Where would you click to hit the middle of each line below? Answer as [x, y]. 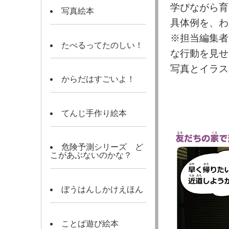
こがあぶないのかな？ [91, 155]
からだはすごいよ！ [98, 79]
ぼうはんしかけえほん [102, 189]
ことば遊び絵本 [90, 223]
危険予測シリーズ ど [102, 147]
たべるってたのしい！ [102, 45]
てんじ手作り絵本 [94, 113]
